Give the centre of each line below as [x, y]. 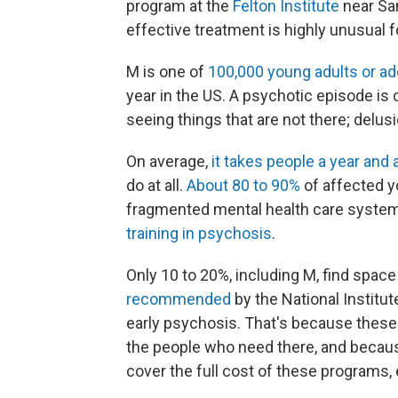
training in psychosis [199, 233]
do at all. [156, 185]
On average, [167, 161]
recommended [179, 299]
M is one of [165, 72]
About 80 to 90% [243, 185]
